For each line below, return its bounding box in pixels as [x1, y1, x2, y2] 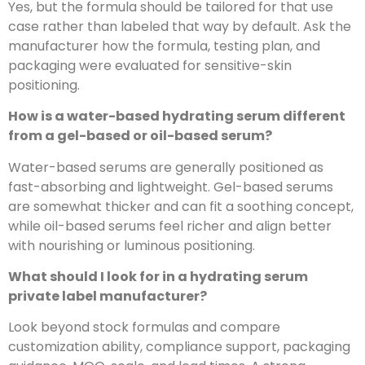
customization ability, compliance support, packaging [8, 337, 350, 357]
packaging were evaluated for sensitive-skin [8, 55, 292, 75]
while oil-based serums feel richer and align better [8, 216, 332, 235]
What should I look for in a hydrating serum [8, 267, 308, 287]
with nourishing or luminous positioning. [8, 235, 255, 255]
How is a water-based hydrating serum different [8, 107, 345, 126]
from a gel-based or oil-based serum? [8, 126, 272, 146]
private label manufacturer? [8, 287, 207, 306]
